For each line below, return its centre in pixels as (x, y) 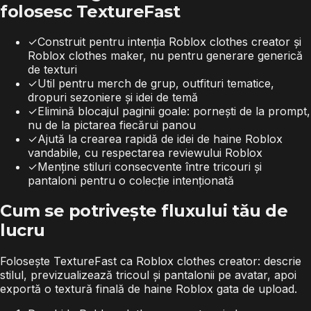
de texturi (52, 70)
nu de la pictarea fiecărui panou (112, 125)
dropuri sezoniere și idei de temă (113, 98)
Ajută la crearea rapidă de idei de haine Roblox (160, 139)
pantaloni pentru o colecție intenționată (131, 181)
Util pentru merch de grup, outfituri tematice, (156, 84)
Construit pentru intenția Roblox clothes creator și (169, 42)
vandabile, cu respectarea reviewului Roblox (145, 153)
